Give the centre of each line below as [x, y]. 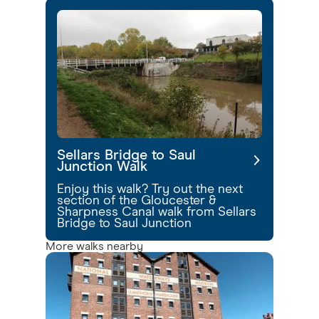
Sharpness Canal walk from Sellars [157, 212]
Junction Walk [102, 167]
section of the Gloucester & [137, 201]
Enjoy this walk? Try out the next [150, 189]
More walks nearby [94, 246]
